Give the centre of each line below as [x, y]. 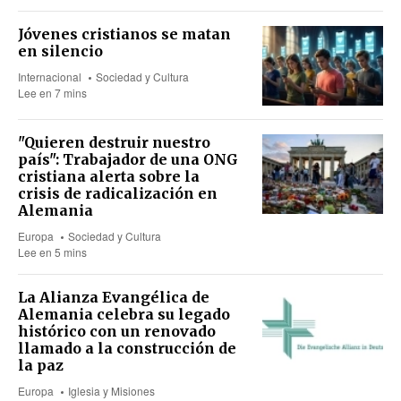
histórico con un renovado [117, 331]
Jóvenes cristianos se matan [124, 34]
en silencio [60, 51]
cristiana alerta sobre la [109, 176]
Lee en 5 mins [52, 252]
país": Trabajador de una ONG [128, 159]
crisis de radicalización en [118, 193]
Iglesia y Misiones [112, 390]
